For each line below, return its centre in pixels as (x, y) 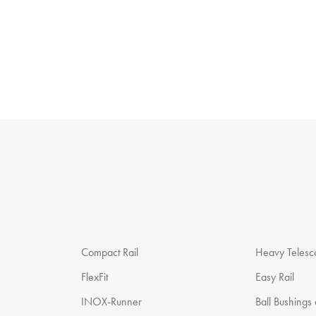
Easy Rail (275, 277)
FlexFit (94, 277)
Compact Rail (109, 252)
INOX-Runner (111, 302)
